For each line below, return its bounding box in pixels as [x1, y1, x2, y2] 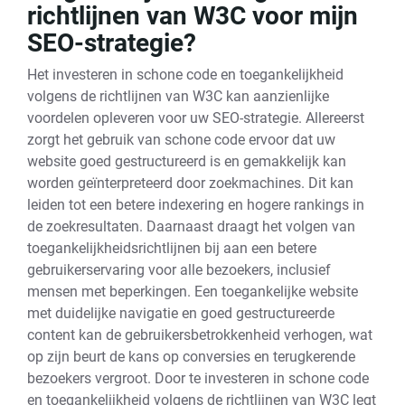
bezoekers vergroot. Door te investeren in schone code [27, 370, 369, 387]
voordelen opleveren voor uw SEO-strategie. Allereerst [27, 109, 364, 127]
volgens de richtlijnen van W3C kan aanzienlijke [27, 88, 329, 105]
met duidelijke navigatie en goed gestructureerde [27, 305, 334, 322]
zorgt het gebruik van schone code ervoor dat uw [27, 131, 335, 148]
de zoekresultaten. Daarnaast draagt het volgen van [27, 218, 355, 235]
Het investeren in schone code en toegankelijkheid [27, 66, 344, 83]
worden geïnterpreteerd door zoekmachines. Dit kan [27, 174, 353, 192]
